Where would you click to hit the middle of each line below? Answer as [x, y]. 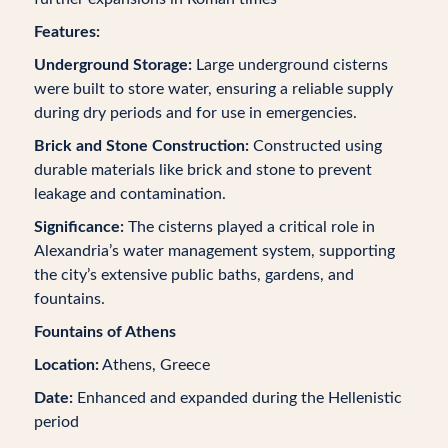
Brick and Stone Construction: [141, 146]
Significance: [78, 227]
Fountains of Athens [104, 332]
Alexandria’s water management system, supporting [214, 251]
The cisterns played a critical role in [249, 227]
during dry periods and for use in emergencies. [195, 113]
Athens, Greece [154, 365]
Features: [66, 32]
